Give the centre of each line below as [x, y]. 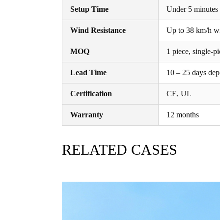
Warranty [87, 114]
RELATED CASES [120, 150]
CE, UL [179, 93]
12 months [183, 114]
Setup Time [89, 9]
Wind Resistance [98, 30]
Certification [91, 93]
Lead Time [88, 72]
